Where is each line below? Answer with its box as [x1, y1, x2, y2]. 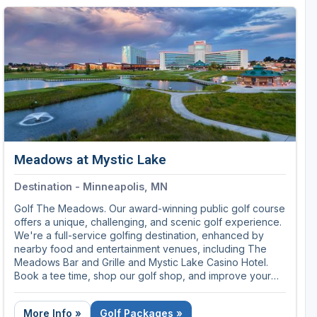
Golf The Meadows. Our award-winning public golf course [14, 202, 285, 215]
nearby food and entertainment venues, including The [14, 243, 267, 255]
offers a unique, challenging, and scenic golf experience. [14, 216, 282, 229]
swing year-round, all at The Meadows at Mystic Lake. [14, 283, 265, 296]
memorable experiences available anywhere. [14, 2, 225, 15]
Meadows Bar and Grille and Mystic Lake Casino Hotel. [14, 256, 268, 269]
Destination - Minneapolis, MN [14, 180, 168, 193]
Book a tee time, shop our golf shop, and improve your [14, 270, 271, 282]
